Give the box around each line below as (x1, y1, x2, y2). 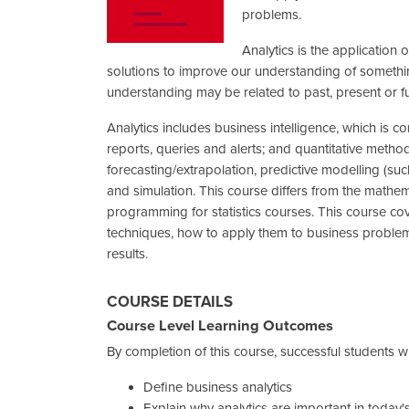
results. (107, 245, 148, 262)
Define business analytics (143, 378, 292, 395)
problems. (242, 5, 301, 23)
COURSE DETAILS (107, 292, 233, 311)
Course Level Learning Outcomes (107, 316, 333, 335)
